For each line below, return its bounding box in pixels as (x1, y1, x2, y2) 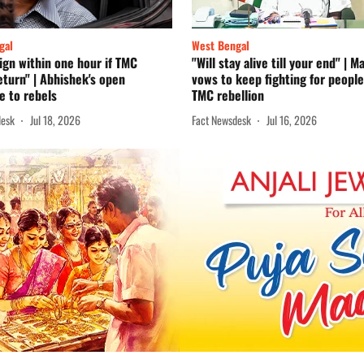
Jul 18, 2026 (30, 110, 80, 128)
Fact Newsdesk (192, 110, 251, 128)
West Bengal (192, 37, 249, 54)
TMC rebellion (192, 85, 264, 106)
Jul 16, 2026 (266, 110, 317, 128)
